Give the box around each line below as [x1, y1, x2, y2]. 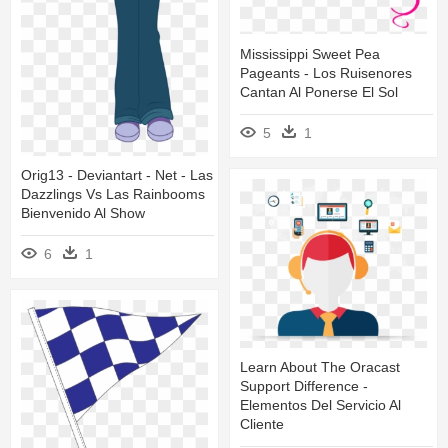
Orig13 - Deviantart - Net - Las [21, 167, 213, 184]
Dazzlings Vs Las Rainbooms [21, 186, 205, 203]
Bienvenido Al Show [21, 205, 145, 222]
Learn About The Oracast [240, 359, 400, 376]
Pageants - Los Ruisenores [240, 65, 412, 82]
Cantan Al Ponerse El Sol [240, 84, 398, 101]
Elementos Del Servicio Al [240, 397, 401, 414]
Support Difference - [240, 378, 368, 395]
